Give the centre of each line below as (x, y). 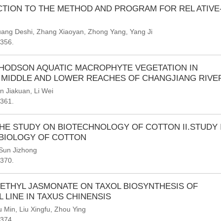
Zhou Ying (70, 209)
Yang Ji (141, 32)
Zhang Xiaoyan (60, 32)
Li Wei (44, 91)
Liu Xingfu (35, 209)
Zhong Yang (107, 32)
